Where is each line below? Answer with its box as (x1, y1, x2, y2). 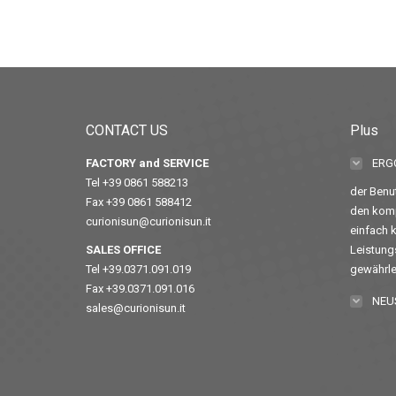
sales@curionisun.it (86, 301, 186, 315)
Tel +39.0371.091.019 (86, 263, 191, 276)
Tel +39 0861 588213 (86, 176, 188, 189)
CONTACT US (86, 122, 168, 139)
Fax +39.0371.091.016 (86, 282, 194, 295)
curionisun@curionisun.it (86, 215, 211, 228)
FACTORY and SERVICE (86, 156, 209, 170)
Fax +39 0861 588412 (86, 195, 192, 209)
